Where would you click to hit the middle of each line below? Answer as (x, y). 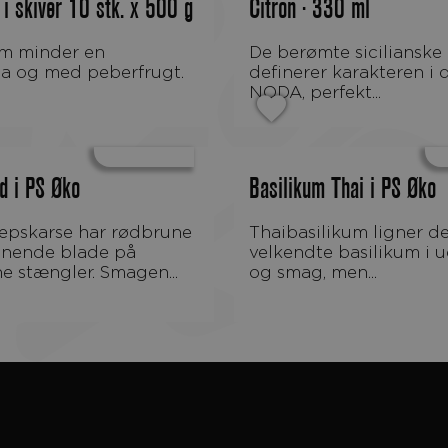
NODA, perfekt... (315, 91)
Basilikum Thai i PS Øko (342, 189)
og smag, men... (313, 271)
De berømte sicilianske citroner (255, 51)
